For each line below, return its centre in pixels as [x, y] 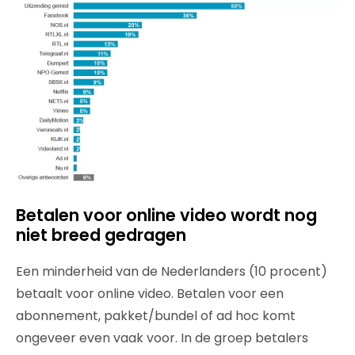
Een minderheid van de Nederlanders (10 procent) [172, 272]
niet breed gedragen [101, 235]
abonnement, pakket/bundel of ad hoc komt [156, 316]
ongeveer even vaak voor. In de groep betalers [162, 338]
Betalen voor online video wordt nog [166, 216]
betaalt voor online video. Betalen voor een [150, 294]
